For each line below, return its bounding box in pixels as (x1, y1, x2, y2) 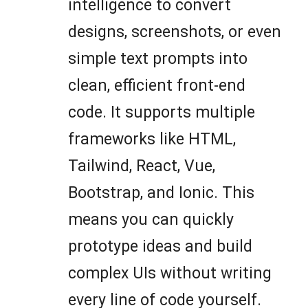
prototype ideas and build (68, 236, 252, 256)
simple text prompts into (68, 49, 247, 68)
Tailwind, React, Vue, (68, 156, 215, 175)
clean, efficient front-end (68, 76, 245, 95)
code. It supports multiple (68, 102, 255, 122)
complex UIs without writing (68, 263, 272, 283)
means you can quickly (68, 210, 234, 229)
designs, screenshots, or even (68, 22, 281, 41)
